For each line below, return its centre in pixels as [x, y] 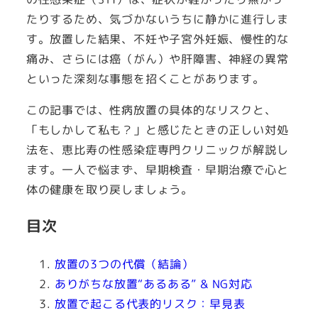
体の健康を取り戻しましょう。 [109, 189]
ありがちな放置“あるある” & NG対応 [153, 284]
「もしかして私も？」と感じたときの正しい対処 [157, 130]
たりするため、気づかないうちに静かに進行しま [157, 19]
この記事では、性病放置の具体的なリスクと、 [151, 110]
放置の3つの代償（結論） [124, 264]
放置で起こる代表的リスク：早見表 [150, 304]
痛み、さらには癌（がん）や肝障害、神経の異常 [157, 59]
